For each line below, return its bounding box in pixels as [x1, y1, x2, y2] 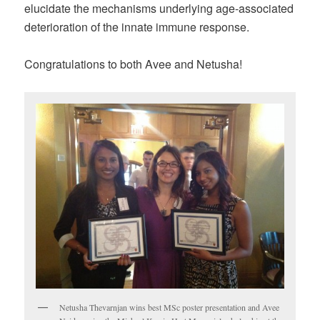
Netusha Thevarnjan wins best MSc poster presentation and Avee [59, 301, 280, 314]
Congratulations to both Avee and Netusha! [24, 55, 243, 72]
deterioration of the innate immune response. [24, 18, 250, 35]
